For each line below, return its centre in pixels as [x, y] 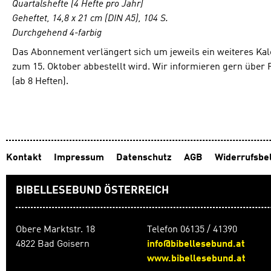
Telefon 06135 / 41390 [192, 230]
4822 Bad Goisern [53, 244]
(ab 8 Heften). [40, 81]
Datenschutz [145, 158]
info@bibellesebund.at [196, 244]
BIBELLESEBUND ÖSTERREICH [92, 191]
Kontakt [25, 158]
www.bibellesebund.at [196, 259]
